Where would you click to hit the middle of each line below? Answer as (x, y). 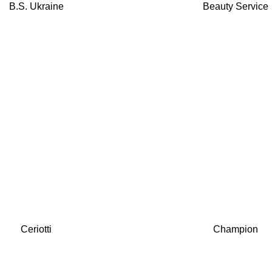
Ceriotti (36, 229)
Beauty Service (236, 6)
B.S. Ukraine (36, 6)
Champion (236, 229)
